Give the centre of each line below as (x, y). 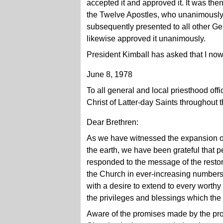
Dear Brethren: (112, 122)
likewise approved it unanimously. (146, 39)
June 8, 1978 (110, 74)
